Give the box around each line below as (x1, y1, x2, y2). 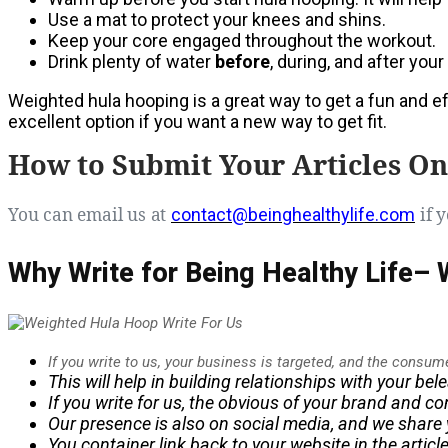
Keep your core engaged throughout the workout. (48, 29, 436, 51)
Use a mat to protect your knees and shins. (48, 8, 386, 30)
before (215, 50, 270, 72)
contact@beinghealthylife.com (171, 203, 415, 225)
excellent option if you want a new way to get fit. (8, 110, 387, 132)
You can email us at (8, 201, 171, 226)
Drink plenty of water (48, 50, 215, 72)
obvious (218, 392, 283, 414)
